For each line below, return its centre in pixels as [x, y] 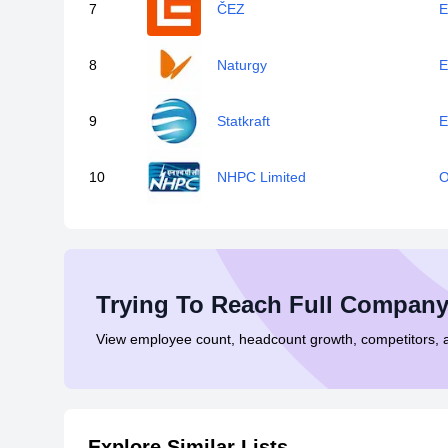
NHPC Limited [261, 177]
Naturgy [242, 65]
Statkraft [243, 121]
